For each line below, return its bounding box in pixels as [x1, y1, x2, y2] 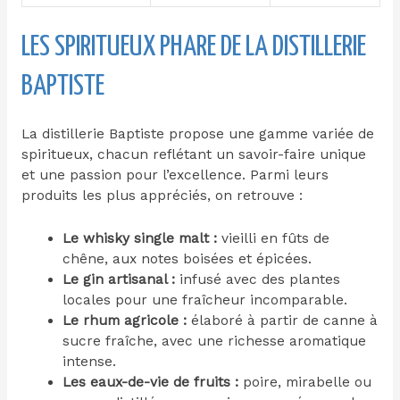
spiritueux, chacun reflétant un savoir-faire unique [21, 146, 366, 163]
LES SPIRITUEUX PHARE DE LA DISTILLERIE [21, 33, 366, 62]
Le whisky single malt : [62, 229, 218, 246]
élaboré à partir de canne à [187, 312, 379, 329]
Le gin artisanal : [62, 271, 176, 287]
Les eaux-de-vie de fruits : [62, 373, 239, 390]
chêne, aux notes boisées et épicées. [62, 250, 312, 267]
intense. [62, 353, 117, 370]
